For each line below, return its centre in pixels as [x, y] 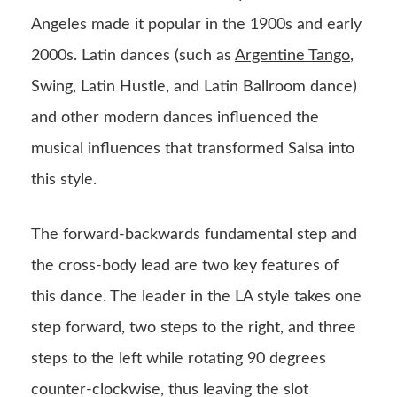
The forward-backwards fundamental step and [194, 234]
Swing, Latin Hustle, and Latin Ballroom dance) [194, 86]
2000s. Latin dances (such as [133, 55]
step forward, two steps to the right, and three [194, 327]
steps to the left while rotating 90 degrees [179, 358]
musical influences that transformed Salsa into [193, 148]
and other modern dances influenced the [175, 117]
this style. [64, 179]
